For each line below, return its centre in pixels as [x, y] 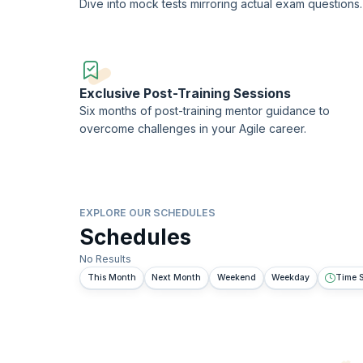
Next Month [177, 277]
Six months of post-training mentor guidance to [205, 110]
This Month [111, 277]
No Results [105, 258]
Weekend [236, 277]
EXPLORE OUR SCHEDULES [147, 212]
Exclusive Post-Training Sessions [185, 93]
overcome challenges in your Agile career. [193, 128]
